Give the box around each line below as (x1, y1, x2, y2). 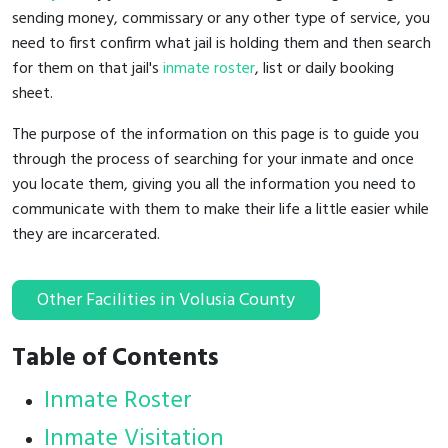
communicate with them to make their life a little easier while (12, 196, 429, 223)
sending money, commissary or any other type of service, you (12, 5, 430, 32)
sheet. (12, 80, 57, 107)
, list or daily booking (255, 55, 394, 82)
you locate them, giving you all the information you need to (12, 171, 416, 198)
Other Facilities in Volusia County (37, 285, 295, 315)
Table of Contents (12, 337, 219, 379)
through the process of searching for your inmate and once (12, 146, 414, 173)
